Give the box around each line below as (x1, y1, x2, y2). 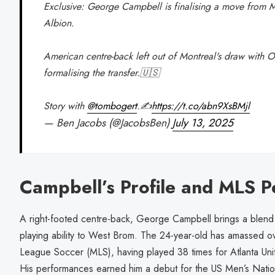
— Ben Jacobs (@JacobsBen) (44, 114, 173, 131)
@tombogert (87, 98, 137, 113)
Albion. (44, 15, 75, 30)
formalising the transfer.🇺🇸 (44, 65, 160, 80)
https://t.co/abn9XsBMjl (152, 98, 250, 113)
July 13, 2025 (172, 114, 234, 131)
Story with (44, 98, 88, 113)
